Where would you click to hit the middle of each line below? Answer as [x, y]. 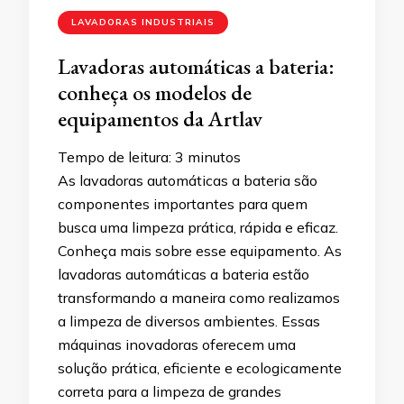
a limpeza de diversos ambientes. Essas [189, 321]
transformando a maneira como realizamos [199, 298]
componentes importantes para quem [183, 204]
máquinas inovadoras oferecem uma [177, 345]
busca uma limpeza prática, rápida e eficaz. [198, 228]
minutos [214, 157]
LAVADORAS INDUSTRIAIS [143, 23]
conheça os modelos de [155, 93]
